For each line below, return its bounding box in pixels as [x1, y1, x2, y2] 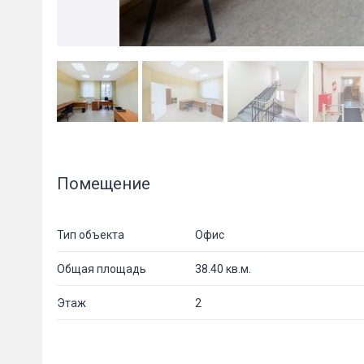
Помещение [57, 174, 150, 193]
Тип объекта [57, 227, 124, 241]
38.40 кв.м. [195, 262, 251, 275]
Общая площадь [57, 262, 146, 275]
